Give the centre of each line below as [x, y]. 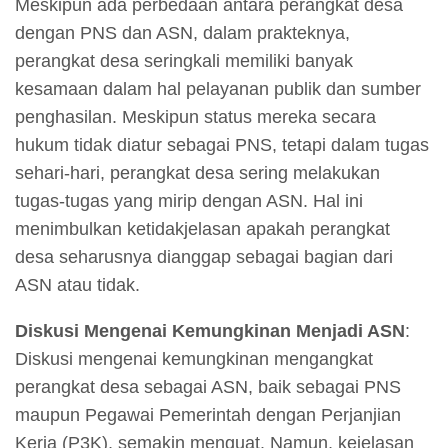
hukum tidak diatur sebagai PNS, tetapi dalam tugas [222, 145]
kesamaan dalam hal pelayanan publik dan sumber [218, 89]
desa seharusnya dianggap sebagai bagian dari [204, 257]
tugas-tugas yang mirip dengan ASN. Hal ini [189, 201]
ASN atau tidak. [77, 285]
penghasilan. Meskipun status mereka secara [195, 117]
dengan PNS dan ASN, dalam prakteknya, [182, 33]
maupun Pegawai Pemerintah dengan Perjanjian [208, 415]
